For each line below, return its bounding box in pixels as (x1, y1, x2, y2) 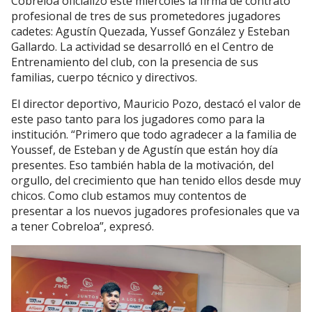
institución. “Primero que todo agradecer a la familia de (11, 127, 297, 142)
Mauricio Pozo (123, 96, 198, 111)
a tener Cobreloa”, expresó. (11, 219, 154, 234)
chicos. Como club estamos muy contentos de (11, 188, 247, 203)
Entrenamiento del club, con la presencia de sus (11, 54, 258, 70)
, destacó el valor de (198, 96, 301, 111)
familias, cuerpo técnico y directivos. (11, 70, 197, 85)
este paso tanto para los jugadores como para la (11, 111, 265, 127)
